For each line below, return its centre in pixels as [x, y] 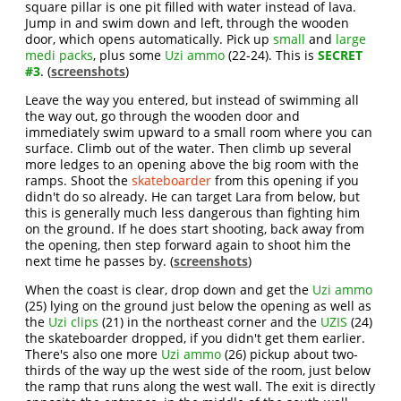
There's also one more [94, 354]
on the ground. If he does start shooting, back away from [195, 229]
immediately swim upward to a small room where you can [199, 132]
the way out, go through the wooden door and [163, 116]
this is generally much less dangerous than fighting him [193, 213]
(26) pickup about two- [290, 354]
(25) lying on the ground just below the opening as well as [199, 306]
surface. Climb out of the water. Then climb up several [189, 148]
